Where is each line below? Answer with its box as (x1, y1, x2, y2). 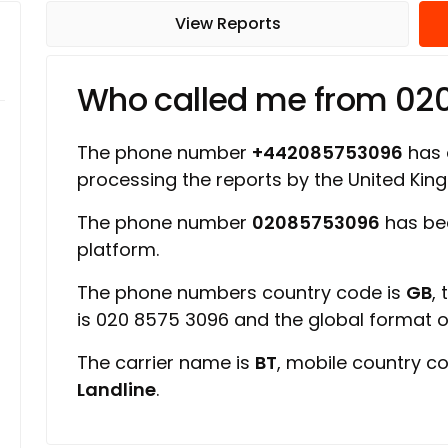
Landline (77, 377, 156, 402)
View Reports (174, 12, 281, 35)
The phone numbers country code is (77, 280, 406, 305)
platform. (77, 237, 159, 262)
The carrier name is (77, 350, 255, 375)
